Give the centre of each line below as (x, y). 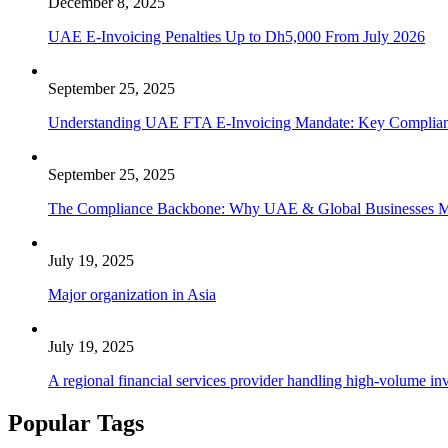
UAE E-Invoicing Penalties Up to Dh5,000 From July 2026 (236, 37)
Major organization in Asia (132, 295)
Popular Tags (76, 423)
